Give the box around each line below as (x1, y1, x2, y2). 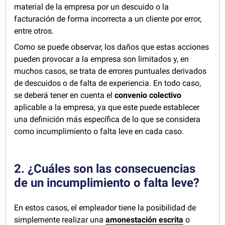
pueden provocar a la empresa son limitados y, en (14, 54, 189, 64)
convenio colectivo (115, 90, 182, 100)
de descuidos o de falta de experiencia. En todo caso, (14, 78, 201, 88)
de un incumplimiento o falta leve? (14, 176, 200, 190)
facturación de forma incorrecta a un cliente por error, (14, 14, 202, 24)
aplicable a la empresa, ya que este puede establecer (14, 102, 200, 112)
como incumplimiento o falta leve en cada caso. (14, 127, 184, 136)
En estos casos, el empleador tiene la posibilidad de (14, 203, 196, 212)
